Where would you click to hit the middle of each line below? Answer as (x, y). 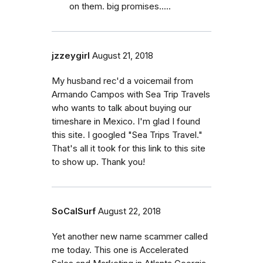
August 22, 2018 (129, 211)
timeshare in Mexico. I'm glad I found (126, 121)
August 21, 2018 (123, 55)
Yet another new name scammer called (130, 236)
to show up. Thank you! (98, 162)
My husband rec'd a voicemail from (122, 81)
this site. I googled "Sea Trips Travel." (127, 135)
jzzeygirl (71, 55)
